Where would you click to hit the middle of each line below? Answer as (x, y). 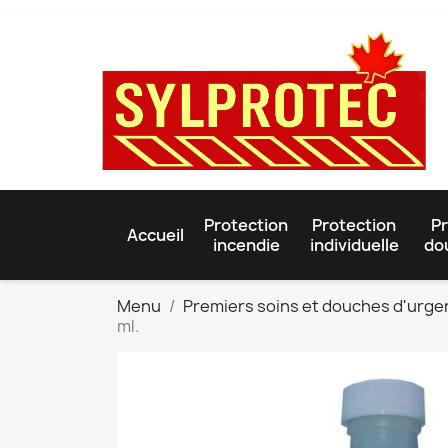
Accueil (155, 234)
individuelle (354, 244)
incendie (246, 244)
